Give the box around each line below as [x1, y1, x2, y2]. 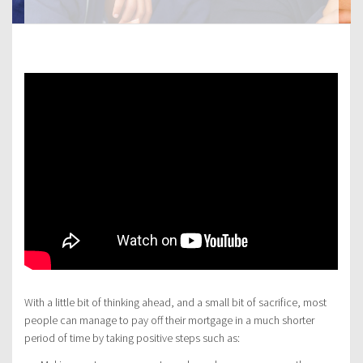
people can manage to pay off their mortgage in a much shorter [24, 313, 314, 328]
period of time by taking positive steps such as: [24, 331, 240, 346]
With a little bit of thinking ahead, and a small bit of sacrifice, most [24, 295, 327, 310]
